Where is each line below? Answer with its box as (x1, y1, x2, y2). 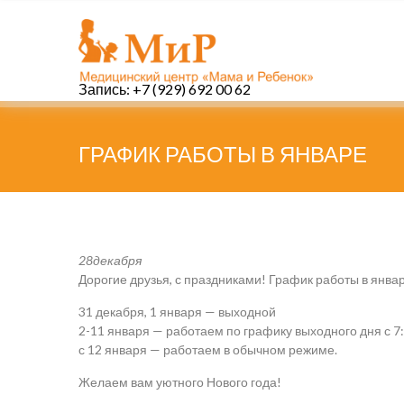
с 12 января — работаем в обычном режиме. (78, 342, 337, 357)
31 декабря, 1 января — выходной (78, 304, 276, 319)
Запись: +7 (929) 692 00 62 (78, 80, 251, 97)
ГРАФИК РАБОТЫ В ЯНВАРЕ (78, 141, 367, 167)
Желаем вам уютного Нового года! (78, 374, 281, 390)
